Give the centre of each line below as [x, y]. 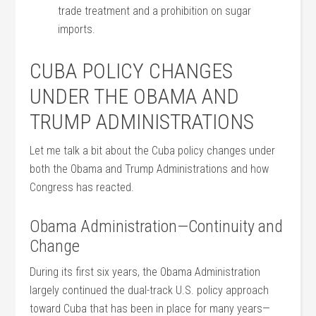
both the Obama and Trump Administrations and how [150, 169]
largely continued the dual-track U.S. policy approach [150, 290]
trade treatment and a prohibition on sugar [155, 11]
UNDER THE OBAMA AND [135, 96]
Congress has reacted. [82, 187]
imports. [77, 29]
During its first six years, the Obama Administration [145, 272]
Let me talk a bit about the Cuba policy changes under [153, 151]
